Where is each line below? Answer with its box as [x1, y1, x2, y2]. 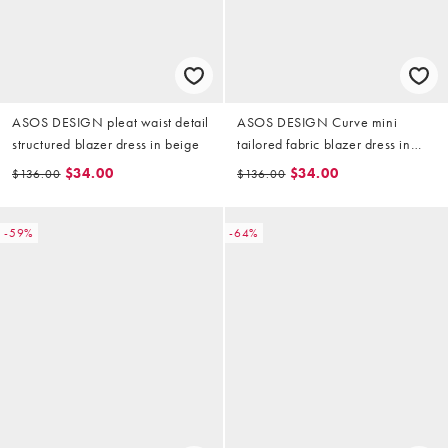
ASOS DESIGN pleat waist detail [12, 113, 209, 132]
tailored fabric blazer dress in [237, 135, 411, 154]
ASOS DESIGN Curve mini [237, 113, 398, 132]
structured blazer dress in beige [12, 135, 200, 154]
